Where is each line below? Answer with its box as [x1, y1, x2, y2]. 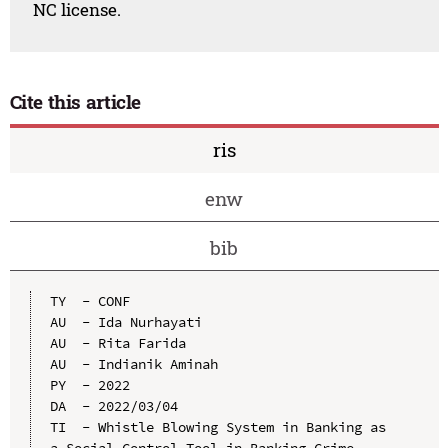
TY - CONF [49, 291, 130, 310]
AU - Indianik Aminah [49, 354, 218, 373]
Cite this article [9, 89, 142, 115]
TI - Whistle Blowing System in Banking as [49, 417, 386, 436]
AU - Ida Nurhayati [49, 312, 202, 331]
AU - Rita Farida [49, 333, 186, 352]
